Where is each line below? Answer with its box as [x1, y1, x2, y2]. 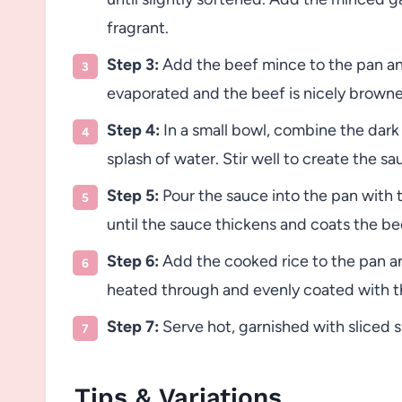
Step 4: [107, 119, 160, 140]
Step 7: [107, 316, 159, 336]
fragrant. [107, 17, 169, 38]
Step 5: [107, 185, 159, 205]
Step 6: [107, 250, 159, 271]
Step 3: [107, 54, 159, 74]
